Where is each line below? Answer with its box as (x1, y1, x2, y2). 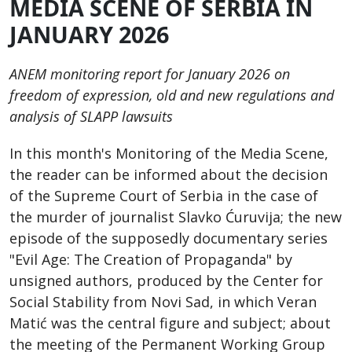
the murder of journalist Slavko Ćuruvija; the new (9, 207, 342, 226)
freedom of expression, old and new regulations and (9, 85, 334, 104)
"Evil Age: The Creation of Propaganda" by (9, 249, 292, 269)
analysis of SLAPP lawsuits (9, 106, 173, 126)
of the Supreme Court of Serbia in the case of (9, 185, 318, 205)
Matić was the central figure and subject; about (9, 313, 331, 332)
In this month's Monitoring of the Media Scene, (9, 143, 328, 163)
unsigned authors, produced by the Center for (9, 270, 323, 290)
